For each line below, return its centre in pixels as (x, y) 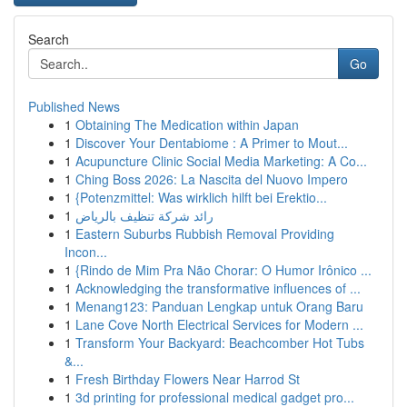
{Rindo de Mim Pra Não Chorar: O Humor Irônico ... (223, 270)
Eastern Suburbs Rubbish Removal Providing (205, 233)
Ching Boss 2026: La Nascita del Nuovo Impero (212, 179)
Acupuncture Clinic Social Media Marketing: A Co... (221, 161)
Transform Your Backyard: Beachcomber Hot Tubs (220, 342)
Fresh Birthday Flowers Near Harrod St (188, 379)
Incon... (86, 252)
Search (49, 39)
